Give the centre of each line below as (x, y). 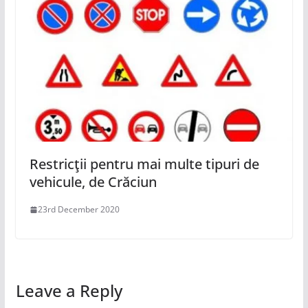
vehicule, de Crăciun (93, 182)
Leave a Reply (69, 291)
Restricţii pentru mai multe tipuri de (144, 164)
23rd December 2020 (78, 210)
